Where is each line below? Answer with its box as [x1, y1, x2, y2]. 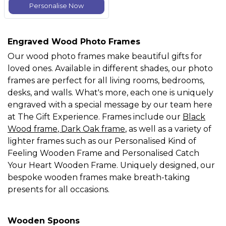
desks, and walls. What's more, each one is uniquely [8, 88, 213, 98]
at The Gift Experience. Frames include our [8, 112, 183, 122]
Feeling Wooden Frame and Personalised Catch [8, 148, 199, 158]
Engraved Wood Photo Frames [8, 37, 140, 47]
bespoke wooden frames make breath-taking [8, 173, 190, 183]
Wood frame [8, 124, 58, 134]
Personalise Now [29, 2, 84, 10]
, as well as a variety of [125, 124, 211, 134]
